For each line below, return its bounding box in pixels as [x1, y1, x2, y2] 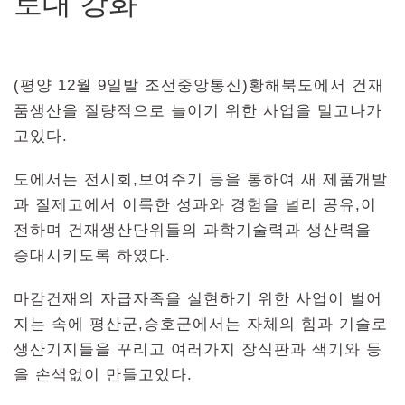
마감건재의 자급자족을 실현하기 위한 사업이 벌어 [14, 289, 382, 307]
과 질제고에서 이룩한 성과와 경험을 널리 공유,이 [14, 195, 377, 213]
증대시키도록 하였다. [14, 246, 171, 264]
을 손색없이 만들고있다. [14, 365, 193, 383]
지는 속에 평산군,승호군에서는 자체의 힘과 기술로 [14, 315, 388, 333]
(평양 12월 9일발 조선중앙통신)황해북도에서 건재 [14, 76, 384, 94]
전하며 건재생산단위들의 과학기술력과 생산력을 [14, 221, 372, 239]
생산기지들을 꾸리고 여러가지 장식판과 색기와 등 [14, 340, 382, 358]
